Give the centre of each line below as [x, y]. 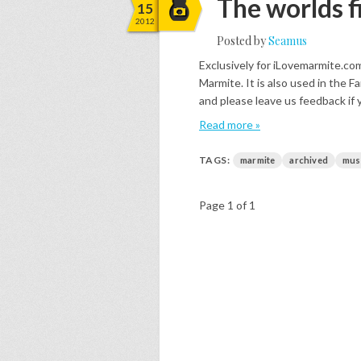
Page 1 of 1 [227, 205]
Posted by [243, 41]
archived [309, 160]
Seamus [288, 41]
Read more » [230, 124]
